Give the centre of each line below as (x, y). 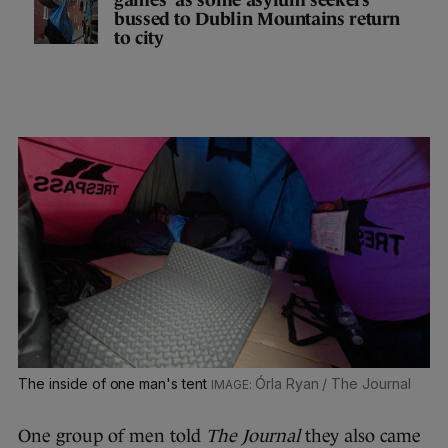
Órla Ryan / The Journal (332, 383)
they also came (360, 435)
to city (139, 37)
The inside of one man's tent (114, 383)
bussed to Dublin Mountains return (257, 18)
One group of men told (112, 435)
